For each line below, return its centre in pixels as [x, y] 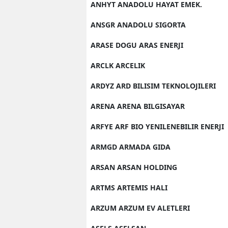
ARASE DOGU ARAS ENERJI [137, 45]
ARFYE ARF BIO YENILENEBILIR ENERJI [157, 126]
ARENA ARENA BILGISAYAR [138, 106]
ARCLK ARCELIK [118, 65]
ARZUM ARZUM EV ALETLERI [140, 208]
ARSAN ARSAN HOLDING [134, 167]
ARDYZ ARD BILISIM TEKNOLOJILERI [153, 85]
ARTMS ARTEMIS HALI [129, 187]
